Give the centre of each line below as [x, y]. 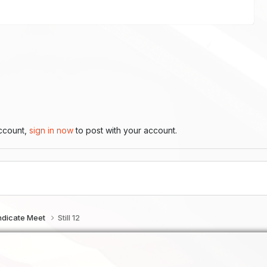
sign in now [52, 130]
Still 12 [69, 218]
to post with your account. [125, 130]
